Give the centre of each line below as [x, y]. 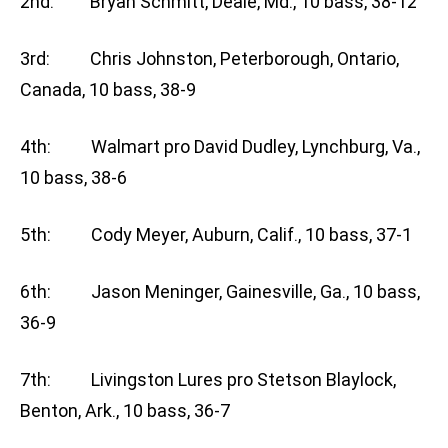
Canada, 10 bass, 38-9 [108, 90]
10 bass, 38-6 [73, 178]
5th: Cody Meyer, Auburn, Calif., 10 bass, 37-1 [216, 235]
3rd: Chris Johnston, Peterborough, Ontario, [209, 59]
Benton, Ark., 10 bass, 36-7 [125, 411]
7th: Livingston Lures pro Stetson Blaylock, [208, 380]
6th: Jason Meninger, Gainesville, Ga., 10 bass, [220, 292]
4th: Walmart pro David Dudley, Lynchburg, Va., [220, 147]
